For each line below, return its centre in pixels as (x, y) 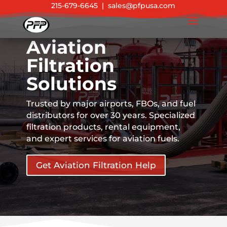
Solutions (71, 84)
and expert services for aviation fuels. (103, 139)
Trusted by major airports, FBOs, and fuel (111, 104)
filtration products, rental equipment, (103, 127)
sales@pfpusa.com (142, 6)
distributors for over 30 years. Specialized (110, 115)
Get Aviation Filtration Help (96, 165)
